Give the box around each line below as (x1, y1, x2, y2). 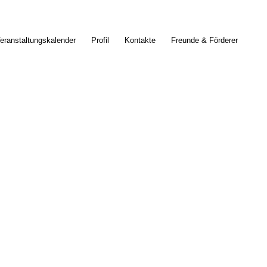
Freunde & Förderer (170, 36, 238, 45)
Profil (91, 36, 109, 45)
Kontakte (124, 36, 156, 45)
